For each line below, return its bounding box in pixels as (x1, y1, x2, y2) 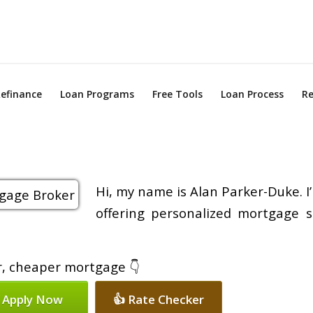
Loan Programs (60, 87, 135, 101)
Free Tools (152, 87, 203, 101)
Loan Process (221, 87, 284, 101)
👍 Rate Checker (112, 291, 204, 308)
